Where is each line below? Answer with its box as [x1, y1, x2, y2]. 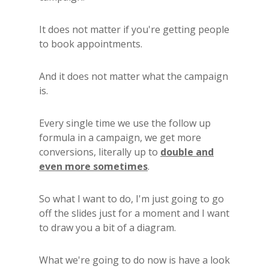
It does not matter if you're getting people [39, 22, 229, 36]
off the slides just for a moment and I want [39, 206, 229, 220]
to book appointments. [39, 37, 142, 50]
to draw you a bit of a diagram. [39, 220, 176, 234]
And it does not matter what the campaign [39, 69, 228, 83]
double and [160, 145, 214, 159]
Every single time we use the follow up [39, 116, 211, 130]
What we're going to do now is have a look [39, 253, 230, 267]
